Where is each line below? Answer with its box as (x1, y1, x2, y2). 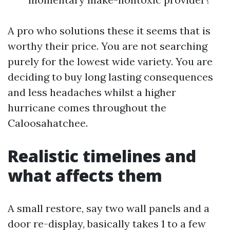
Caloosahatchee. (8, 117, 88, 129)
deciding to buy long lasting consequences (8, 70, 213, 83)
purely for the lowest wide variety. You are (8, 55, 213, 68)
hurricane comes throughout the (8, 101, 166, 114)
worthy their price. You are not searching (8, 40, 207, 52)
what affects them (8, 164, 162, 186)
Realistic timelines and (8, 145, 196, 167)
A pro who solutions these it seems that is (8, 24, 210, 37)
